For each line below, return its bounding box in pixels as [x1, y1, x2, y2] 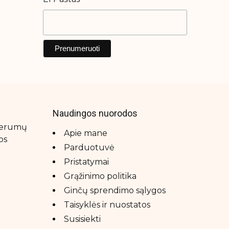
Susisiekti [64, 214, 101, 224]
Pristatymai [64, 157, 109, 167]
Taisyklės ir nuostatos [64, 200, 151, 210]
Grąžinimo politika [64, 171, 137, 181]
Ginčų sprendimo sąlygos [64, 186, 166, 196]
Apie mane [64, 128, 108, 139]
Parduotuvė [64, 143, 115, 153]
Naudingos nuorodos [53, 108, 138, 119]
